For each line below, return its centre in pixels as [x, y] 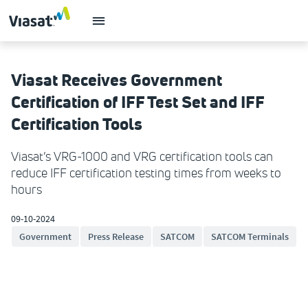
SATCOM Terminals [250, 236]
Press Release [116, 236]
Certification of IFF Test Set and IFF [137, 102]
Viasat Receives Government [117, 80]
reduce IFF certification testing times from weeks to [146, 173]
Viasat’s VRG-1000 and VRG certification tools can [142, 157]
